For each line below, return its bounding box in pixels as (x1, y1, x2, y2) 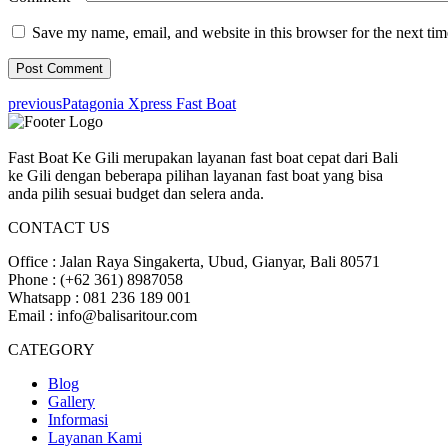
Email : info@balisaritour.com (8, 306, 197, 324)
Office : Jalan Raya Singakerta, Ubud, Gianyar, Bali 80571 (8, 252, 380, 270)
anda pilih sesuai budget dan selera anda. (8, 184, 264, 202)
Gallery (48, 392, 95, 410)
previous (8, 94, 62, 112)
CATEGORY (8, 340, 95, 358)
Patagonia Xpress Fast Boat (62, 94, 236, 112)
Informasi (48, 410, 108, 428)
